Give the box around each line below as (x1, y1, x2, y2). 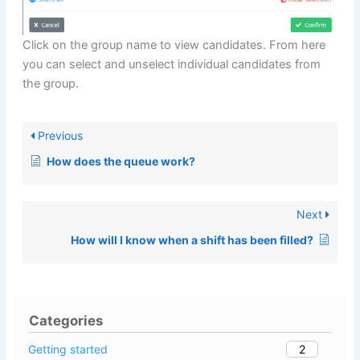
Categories (29, 313, 104, 329)
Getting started (27, 342, 108, 357)
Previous (34, 128, 83, 142)
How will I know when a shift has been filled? (71, 232, 314, 247)
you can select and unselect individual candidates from (22, 57, 321, 72)
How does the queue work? (46, 153, 195, 168)
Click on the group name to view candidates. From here (22, 38, 325, 53)
